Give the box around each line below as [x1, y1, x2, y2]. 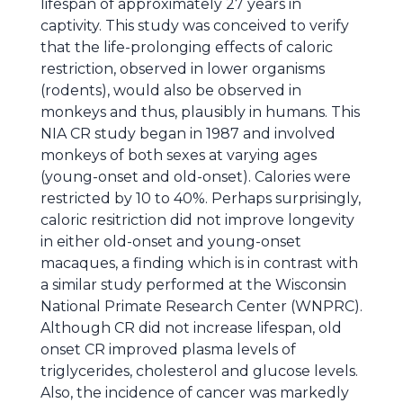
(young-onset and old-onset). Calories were [40, 168, 351, 185]
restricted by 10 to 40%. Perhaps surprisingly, [40, 190, 361, 207]
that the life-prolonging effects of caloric [40, 39, 333, 56]
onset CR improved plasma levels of [40, 341, 296, 358]
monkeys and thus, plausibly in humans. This [40, 103, 360, 121]
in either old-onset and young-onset [40, 233, 301, 250]
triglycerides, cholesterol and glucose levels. [40, 363, 358, 380]
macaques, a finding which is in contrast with [40, 255, 358, 272]
